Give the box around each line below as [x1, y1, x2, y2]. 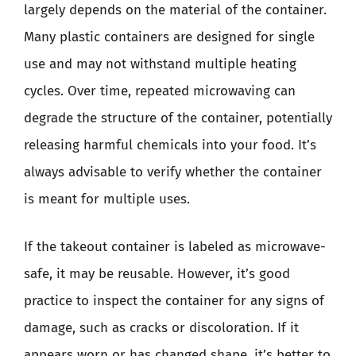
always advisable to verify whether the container [24, 164, 322, 180]
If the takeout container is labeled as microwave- [24, 238, 326, 255]
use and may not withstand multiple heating [24, 56, 296, 72]
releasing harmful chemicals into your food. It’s [24, 137, 316, 153]
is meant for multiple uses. [24, 191, 190, 207]
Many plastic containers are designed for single [24, 29, 315, 45]
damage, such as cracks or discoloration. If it [24, 319, 299, 336]
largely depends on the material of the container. [24, 2, 327, 18]
